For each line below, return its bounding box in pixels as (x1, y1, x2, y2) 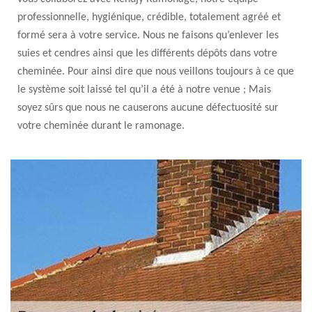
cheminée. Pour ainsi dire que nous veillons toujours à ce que (17, 66, 294, 77)
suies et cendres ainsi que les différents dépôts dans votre (17, 48, 277, 59)
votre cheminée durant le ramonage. (17, 120, 185, 132)
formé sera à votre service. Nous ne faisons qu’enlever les (17, 30, 279, 41)
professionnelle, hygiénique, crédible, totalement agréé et (17, 12, 281, 23)
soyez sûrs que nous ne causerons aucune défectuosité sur (17, 102, 279, 114)
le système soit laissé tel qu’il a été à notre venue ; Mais (17, 84, 271, 95)
